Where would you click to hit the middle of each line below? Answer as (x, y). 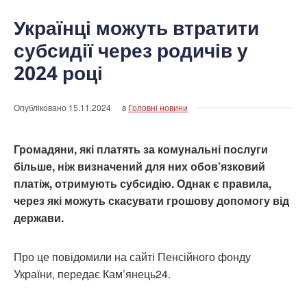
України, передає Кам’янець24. (92, 273)
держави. (39, 217)
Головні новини (158, 107)
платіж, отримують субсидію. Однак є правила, (143, 183)
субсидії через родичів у (131, 50)
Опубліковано (41, 107)
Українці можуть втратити (136, 27)
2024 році (58, 72)
